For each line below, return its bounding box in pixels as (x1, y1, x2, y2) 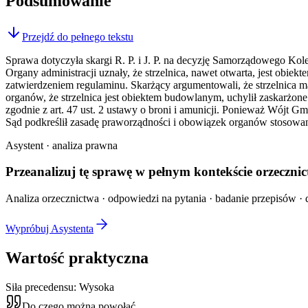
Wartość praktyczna (5, 249, 148, 267)
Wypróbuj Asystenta (5, 223, 93, 235)
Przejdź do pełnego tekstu (22, 30, 133, 43)
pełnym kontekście (148, 164, 252, 179)
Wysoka (79, 280, 114, 293)
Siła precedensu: (5, 280, 79, 293)
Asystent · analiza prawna (5, 139, 118, 151)
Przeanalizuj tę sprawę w (5, 164, 145, 179)
